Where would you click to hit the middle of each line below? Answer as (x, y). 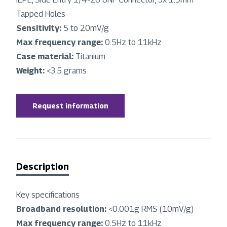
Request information (70, 106)
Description (43, 167)
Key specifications (48, 195)
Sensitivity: (40, 28)
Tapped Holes (41, 14)
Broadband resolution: (62, 209)
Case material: (46, 57)
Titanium (90, 57)
